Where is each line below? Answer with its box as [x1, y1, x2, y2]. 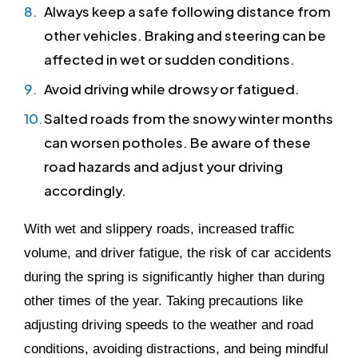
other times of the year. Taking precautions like [24, 293, 303, 308]
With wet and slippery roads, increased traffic [24, 221, 295, 237]
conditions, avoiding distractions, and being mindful [24, 341, 328, 356]
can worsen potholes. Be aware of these [44, 130, 311, 153]
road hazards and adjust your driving [44, 154, 283, 177]
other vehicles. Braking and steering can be [44, 23, 326, 46]
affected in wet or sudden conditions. [44, 47, 295, 70]
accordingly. [44, 178, 126, 201]
